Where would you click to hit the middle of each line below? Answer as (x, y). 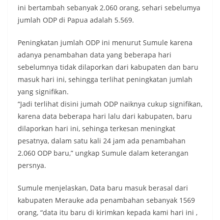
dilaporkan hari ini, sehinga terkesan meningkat (96, 129)
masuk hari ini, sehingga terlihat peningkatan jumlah (105, 80)
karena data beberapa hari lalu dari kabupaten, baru (105, 116)
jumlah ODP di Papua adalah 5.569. (76, 20)
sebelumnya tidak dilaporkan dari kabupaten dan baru (108, 67)
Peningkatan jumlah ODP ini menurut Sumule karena (105, 43)
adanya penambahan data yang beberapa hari (95, 55)
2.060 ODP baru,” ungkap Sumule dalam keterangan (103, 153)
